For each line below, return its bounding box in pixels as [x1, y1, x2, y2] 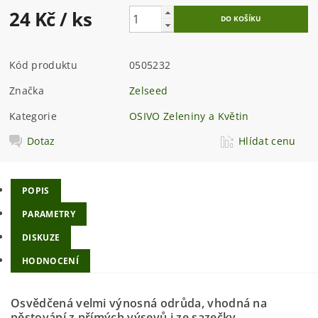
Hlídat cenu [238, 134, 296, 148]
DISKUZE [22, 231, 60, 243]
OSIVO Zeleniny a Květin [129, 109, 249, 124]
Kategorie [9, 109, 57, 124]
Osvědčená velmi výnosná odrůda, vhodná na [11, 295, 268, 311]
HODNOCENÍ [22, 254, 79, 267]
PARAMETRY [22, 207, 75, 220]
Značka [9, 84, 45, 98]
